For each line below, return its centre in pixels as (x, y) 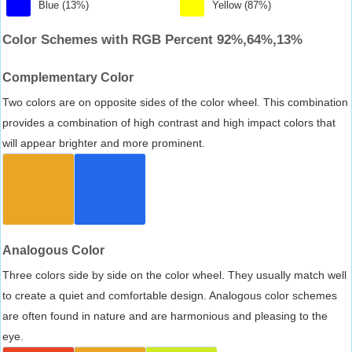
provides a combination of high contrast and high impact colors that (169, 122)
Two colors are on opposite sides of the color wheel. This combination (175, 102)
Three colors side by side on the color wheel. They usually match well (174, 275)
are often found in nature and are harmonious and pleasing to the (165, 315)
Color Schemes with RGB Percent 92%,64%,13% (152, 39)
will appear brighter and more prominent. (104, 143)
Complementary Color (68, 77)
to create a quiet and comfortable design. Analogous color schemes (170, 295)
